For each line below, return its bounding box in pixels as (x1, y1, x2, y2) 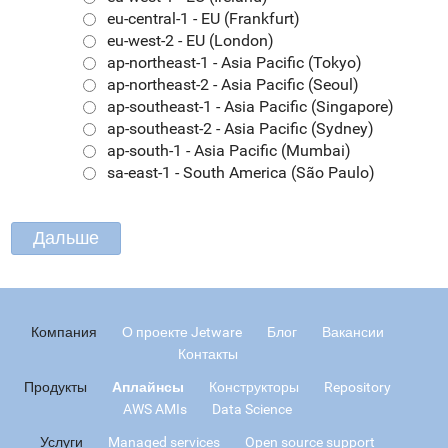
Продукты (24, 378, 87, 395)
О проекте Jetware (122, 323, 242, 340)
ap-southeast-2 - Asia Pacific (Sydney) (107, 119, 374, 138)
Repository (324, 378, 391, 395)
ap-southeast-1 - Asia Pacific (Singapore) (107, 97, 394, 116)
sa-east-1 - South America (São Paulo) (107, 163, 375, 182)
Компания (31, 323, 97, 340)
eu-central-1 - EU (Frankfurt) (107, 9, 300, 28)
